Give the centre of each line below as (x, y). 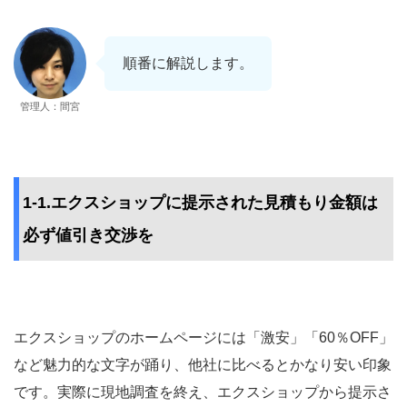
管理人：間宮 (50, 106)
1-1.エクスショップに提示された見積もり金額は (200, 203)
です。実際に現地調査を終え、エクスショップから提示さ (203, 392)
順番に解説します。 (188, 64)
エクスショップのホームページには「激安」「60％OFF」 (203, 338)
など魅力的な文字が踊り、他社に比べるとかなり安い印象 (203, 365)
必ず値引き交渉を (88, 236)
